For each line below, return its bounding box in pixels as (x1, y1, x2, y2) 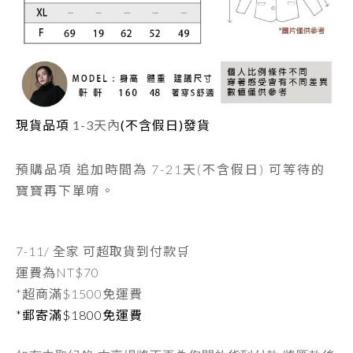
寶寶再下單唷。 (16, 183, 115, 199)
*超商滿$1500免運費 (16, 286, 143, 302)
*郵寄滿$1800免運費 (16, 307, 143, 323)
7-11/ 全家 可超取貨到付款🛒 (16, 243, 193, 259)
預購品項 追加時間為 (16, 162, 147, 177)
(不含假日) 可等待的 (197, 162, 325, 177)
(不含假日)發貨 (121, 117, 210, 133)
